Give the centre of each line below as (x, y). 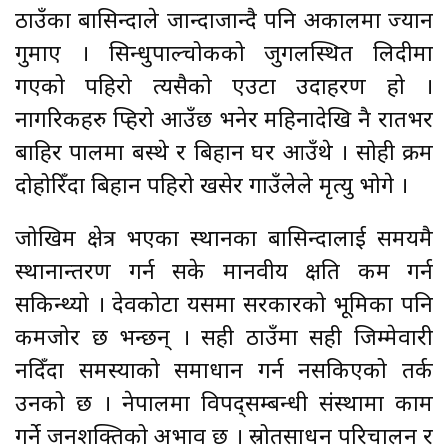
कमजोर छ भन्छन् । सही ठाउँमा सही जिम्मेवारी (224, 339)
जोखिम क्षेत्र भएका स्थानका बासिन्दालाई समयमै (224, 240)
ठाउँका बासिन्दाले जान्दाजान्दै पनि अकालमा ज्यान (224, 22)
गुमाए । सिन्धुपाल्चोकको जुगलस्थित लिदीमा (224, 55)
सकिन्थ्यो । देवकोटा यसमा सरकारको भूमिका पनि (224, 306)
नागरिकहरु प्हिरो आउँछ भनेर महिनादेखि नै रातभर (224, 121)
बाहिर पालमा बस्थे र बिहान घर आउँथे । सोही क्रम (224, 154)
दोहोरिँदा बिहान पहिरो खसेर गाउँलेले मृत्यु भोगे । (214, 187)
